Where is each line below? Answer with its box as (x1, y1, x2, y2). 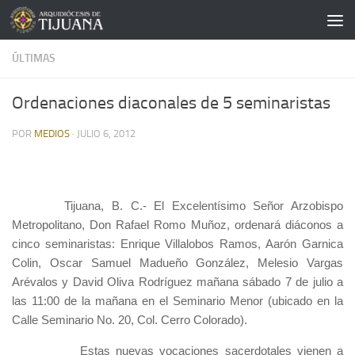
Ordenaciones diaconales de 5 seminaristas (12, 93, 330, 113)
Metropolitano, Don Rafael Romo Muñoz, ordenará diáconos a (12, 218, 343, 231)
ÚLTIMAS (12, 52, 55, 65)
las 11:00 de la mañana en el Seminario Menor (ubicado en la (12, 294, 343, 307)
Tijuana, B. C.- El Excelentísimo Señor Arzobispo (49, 199, 343, 212)
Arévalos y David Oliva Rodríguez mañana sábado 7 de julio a (12, 275, 343, 288)
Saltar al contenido (21, 15, 124, 30)
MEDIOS (34, 128, 70, 139)
